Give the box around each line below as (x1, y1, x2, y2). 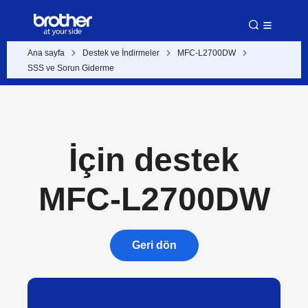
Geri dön (131, 239, 177, 251)
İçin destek (69, 142, 239, 178)
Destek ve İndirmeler (82, 48, 159, 58)
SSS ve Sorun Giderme (27, 63, 114, 73)
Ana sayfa (27, 48, 65, 58)
